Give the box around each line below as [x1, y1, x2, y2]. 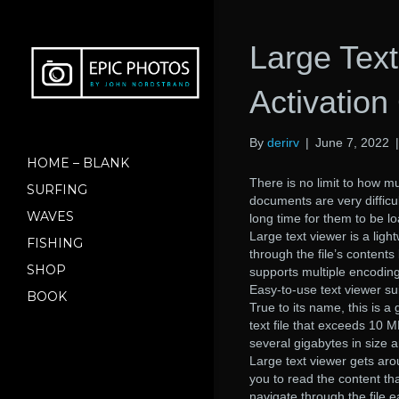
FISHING [27, 234, 83, 251]
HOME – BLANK [27, 154, 129, 171]
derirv [267, 135, 299, 150]
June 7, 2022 [315, 135, 389, 150]
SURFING [27, 181, 87, 198]
